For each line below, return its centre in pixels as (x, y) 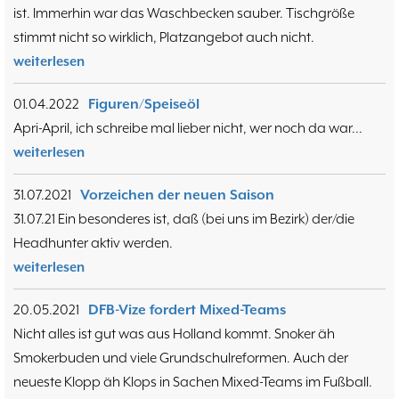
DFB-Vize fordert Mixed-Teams (187, 309)
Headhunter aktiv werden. (93, 243)
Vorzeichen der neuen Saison (177, 195)
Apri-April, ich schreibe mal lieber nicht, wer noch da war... (188, 128)
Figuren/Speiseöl (144, 104)
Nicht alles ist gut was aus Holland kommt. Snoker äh (174, 334)
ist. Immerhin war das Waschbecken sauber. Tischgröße (184, 13)
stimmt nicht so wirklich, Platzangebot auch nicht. (164, 37)
